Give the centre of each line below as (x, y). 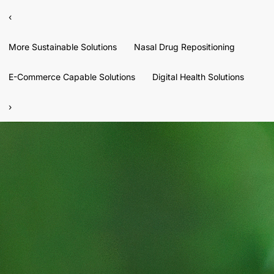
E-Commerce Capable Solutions (72, 76)
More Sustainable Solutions (63, 46)
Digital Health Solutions (198, 76)
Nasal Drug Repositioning (184, 46)
